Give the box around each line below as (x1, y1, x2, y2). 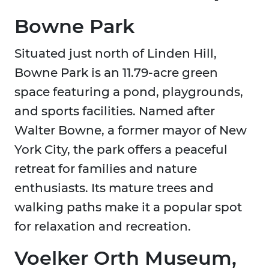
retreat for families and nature (14, 162, 197, 177)
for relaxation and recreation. (14, 219, 191, 234)
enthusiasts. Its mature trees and (14, 181, 214, 196)
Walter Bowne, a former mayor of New (14, 123, 247, 138)
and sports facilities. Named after (14, 104, 215, 119)
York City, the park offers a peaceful (14, 142, 228, 157)
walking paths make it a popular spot (14, 200, 242, 215)
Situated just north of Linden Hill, (14, 46, 217, 61)
